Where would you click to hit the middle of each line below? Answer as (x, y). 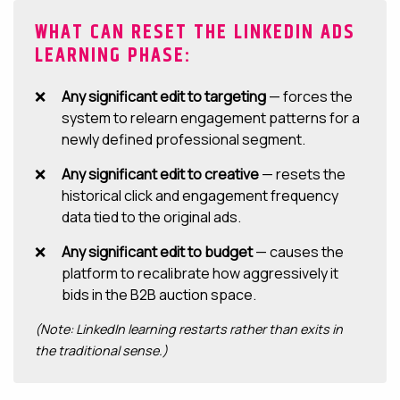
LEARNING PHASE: (113, 56)
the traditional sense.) (101, 350)
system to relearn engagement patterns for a (211, 118)
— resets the (302, 174)
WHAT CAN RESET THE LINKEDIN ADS (195, 33)
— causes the (298, 252)
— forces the (309, 96)
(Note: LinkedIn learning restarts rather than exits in (189, 329)
